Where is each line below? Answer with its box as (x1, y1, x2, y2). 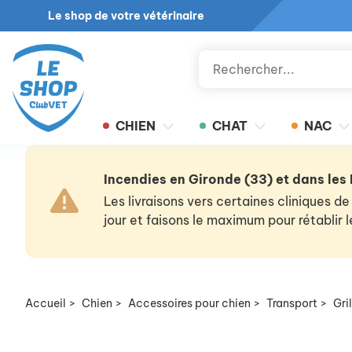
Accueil (25, 296, 66, 310)
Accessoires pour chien (128, 296, 251, 310)
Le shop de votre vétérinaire (47, 9, 204, 23)
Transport (266, 296, 317, 310)
